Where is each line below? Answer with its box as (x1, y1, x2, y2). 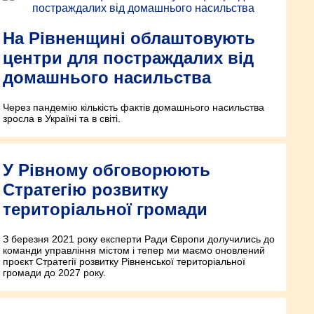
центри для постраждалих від (3, 48, 254, 68)
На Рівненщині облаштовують (3, 29, 255, 48)
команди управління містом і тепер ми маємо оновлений (3, 245, 265, 257)
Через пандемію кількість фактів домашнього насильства (3, 102, 264, 114)
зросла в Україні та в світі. (3, 113, 121, 125)
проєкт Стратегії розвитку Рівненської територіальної (3, 256, 245, 268)
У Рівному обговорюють (3, 161, 210, 180)
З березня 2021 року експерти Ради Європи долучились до (3, 233, 275, 245)
